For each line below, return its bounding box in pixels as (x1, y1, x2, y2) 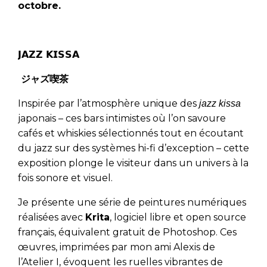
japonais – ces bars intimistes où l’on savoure (18, 113, 226, 125)
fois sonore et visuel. (18, 172, 113, 184)
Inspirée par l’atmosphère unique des (18, 98, 199, 110)
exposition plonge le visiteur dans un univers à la (18, 157, 249, 169)
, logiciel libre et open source (110, 212, 246, 223)
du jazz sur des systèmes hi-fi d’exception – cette (18, 142, 249, 154)
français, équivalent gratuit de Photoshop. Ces (18, 226, 237, 238)
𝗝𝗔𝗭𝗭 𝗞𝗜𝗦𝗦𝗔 (18, 49, 79, 61)
